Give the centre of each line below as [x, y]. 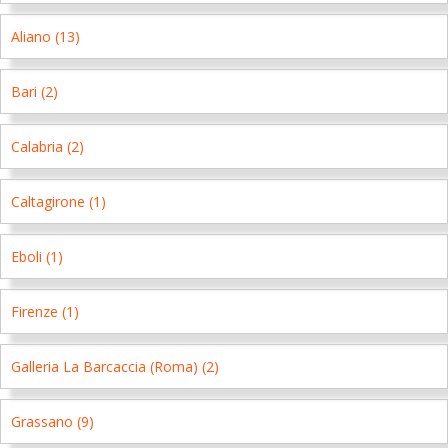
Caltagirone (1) [58, 201]
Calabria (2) [47, 146]
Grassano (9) [52, 421]
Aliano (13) [45, 36]
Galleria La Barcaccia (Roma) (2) [115, 366]
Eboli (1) [37, 256]
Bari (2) [34, 91]
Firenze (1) [45, 311]
